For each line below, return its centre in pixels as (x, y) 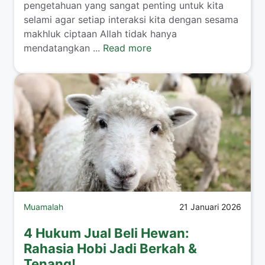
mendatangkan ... (63, 48)
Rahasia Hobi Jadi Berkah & (110, 248)
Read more (127, 48)
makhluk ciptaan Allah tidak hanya (100, 33)
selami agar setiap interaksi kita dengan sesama (131, 19)
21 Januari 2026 (210, 206)
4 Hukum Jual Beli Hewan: (106, 233)
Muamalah (43, 206)
